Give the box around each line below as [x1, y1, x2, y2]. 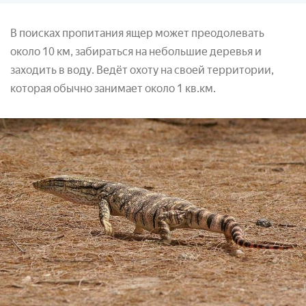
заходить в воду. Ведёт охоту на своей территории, [10, 63, 274, 76]
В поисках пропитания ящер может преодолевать [10, 26, 264, 40]
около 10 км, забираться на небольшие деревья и [10, 44, 262, 58]
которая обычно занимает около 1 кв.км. [10, 81, 216, 95]
